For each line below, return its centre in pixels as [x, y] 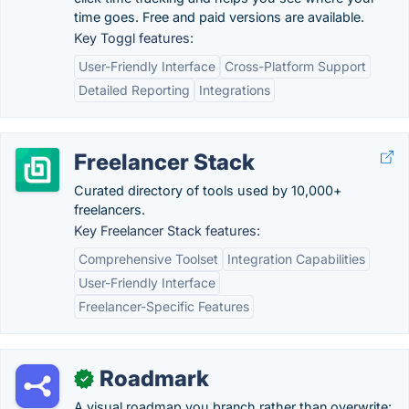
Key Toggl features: [134, 38]
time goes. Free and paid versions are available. [219, 17]
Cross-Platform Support [295, 66]
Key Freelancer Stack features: [167, 231]
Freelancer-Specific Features [164, 306]
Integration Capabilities [296, 259]
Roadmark [154, 378]
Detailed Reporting [134, 90]
